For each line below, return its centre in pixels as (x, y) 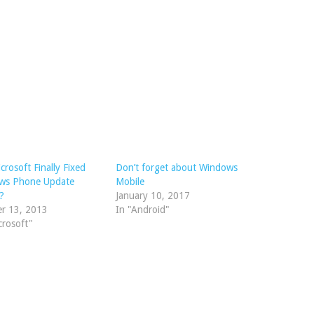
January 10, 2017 (152, 196)
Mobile (130, 182)
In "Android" (142, 210)
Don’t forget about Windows (176, 168)
